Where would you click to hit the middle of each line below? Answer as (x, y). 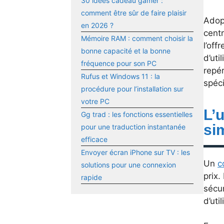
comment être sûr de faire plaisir (134, 13)
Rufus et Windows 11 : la (120, 76)
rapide (91, 177)
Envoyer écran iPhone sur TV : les (135, 152)
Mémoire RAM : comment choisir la (137, 38)
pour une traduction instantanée (133, 127)
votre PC (95, 101)
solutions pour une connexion (128, 165)
